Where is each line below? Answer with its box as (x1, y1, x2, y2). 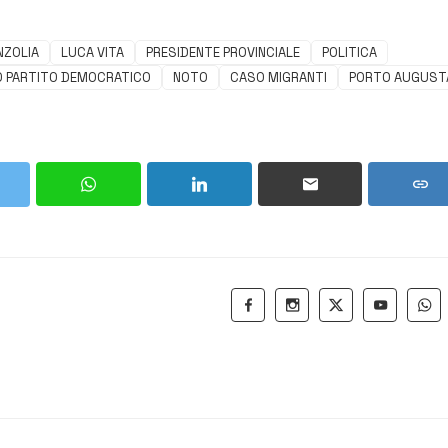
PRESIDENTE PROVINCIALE (146, 44, 300, 62)
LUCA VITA (61, 44, 124, 62)
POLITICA (322, 44, 377, 62)
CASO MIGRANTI (230, 69, 327, 87)
